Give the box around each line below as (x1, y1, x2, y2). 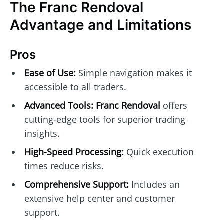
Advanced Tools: (24, 99, 93, 111)
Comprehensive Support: (24, 178, 129, 190)
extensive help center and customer (24, 192, 175, 204)
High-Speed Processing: (24, 145, 124, 158)
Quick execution (123, 145, 194, 158)
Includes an (128, 178, 180, 190)
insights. (24, 127, 60, 139)
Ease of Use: (24, 66, 76, 79)
